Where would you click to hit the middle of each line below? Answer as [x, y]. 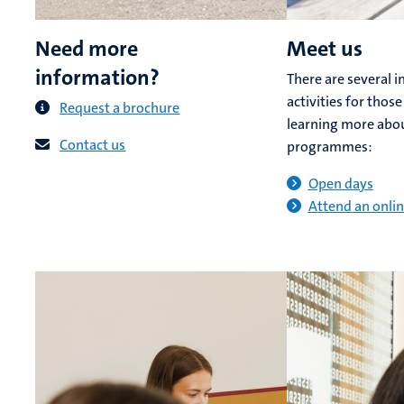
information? [98, 78]
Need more [87, 49]
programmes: [329, 147]
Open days [340, 184]
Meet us [324, 49]
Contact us [93, 145]
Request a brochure [120, 108]
